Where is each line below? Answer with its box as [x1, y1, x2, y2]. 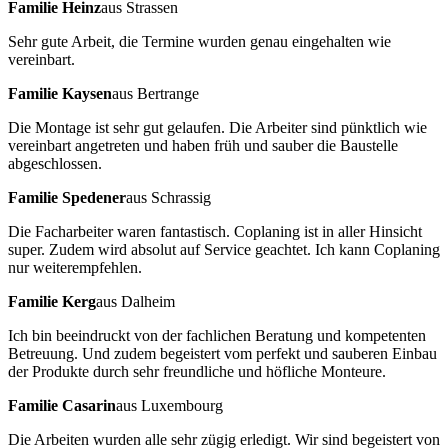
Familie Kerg [8, 292, 96, 310]
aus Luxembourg [116, 396, 223, 414]
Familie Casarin [8, 396, 116, 414]
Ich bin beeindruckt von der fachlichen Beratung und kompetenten [8, 326, 426, 344]
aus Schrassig [126, 188, 211, 206]
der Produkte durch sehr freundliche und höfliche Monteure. [8, 362, 386, 380]
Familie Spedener [8, 188, 126, 206]
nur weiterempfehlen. [8, 258, 142, 276]
